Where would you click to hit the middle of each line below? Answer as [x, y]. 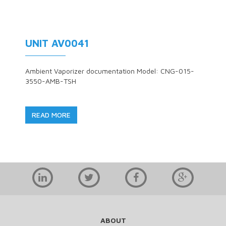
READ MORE [51, 115]
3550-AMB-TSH [51, 81]
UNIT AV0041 [57, 43]
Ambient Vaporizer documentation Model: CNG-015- [110, 71]
